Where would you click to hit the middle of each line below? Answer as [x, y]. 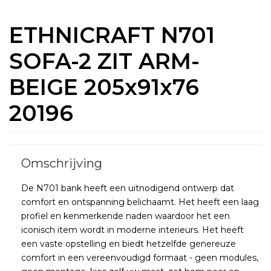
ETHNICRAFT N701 [112, 35]
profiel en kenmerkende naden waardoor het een [126, 216]
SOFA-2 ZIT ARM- [104, 61]
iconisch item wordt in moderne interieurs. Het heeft [132, 230]
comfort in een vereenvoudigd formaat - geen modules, [140, 258]
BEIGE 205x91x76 [104, 87]
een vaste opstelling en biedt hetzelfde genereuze [129, 244]
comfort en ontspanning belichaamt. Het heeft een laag [140, 202]
